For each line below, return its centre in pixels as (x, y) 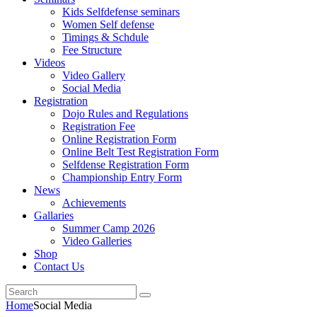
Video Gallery (94, 75)
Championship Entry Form (122, 177)
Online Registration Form (119, 139)
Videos (50, 63)
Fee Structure (92, 50)
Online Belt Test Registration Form (140, 152)
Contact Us (59, 266)
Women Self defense (108, 24)
